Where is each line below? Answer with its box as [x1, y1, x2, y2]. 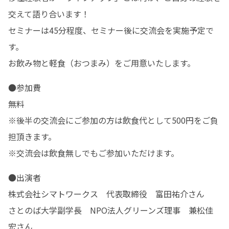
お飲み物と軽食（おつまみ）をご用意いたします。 [8, 57, 195, 69]
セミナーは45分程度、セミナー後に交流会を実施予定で [8, 24, 214, 36]
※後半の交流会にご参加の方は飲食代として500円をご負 [8, 114, 218, 126]
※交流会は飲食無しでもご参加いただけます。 [8, 147, 179, 159]
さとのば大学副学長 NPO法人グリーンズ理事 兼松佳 [8, 204, 213, 216]
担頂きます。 [8, 130, 56, 143]
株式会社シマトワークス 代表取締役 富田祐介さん [8, 188, 204, 200]
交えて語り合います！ [8, 8, 89, 20]
